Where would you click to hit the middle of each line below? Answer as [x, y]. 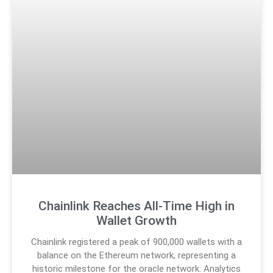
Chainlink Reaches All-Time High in [136, 206]
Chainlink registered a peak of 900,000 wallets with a [136, 242]
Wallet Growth [136, 221]
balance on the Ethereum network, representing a [136, 256]
